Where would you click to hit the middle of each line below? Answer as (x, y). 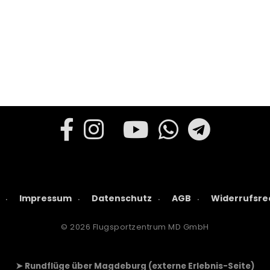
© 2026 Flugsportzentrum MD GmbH (135, 227)
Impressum (45, 199)
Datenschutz (121, 199)
